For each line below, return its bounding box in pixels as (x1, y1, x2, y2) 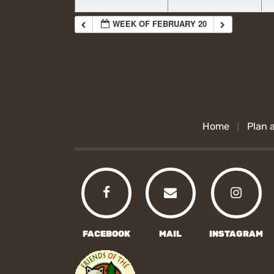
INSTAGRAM (209, 228, 264, 239)
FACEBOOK (83, 228, 131, 239)
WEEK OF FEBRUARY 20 (113, 17, 207, 29)
